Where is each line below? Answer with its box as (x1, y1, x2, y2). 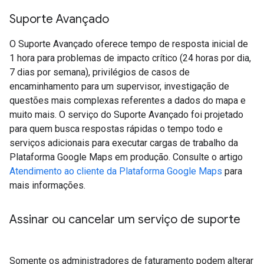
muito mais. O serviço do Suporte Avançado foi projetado (9, 108, 243, 120)
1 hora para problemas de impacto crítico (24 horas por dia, (9, 52, 251, 64)
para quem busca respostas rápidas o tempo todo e (9, 123, 223, 134)
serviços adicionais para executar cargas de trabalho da (9, 137, 238, 148)
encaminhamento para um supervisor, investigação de (9, 80, 229, 92)
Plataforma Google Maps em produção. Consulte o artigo (9, 151, 243, 163)
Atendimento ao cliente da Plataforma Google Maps (9, 165, 222, 177)
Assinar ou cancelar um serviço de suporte (9, 212, 240, 227)
